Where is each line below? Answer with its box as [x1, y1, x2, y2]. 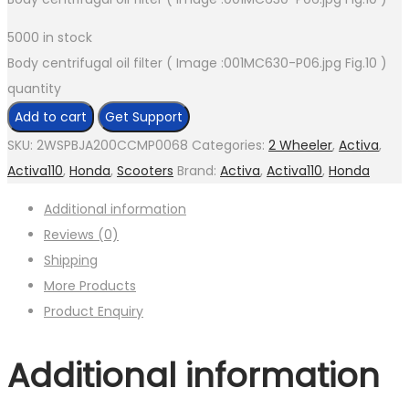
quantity [7, 79, 61, 99]
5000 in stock [7, 28, 92, 47]
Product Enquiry [44, 302, 143, 321]
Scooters [117, 162, 173, 181]
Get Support [105, 108, 183, 127]
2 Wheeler [268, 136, 332, 155]
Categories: [192, 136, 268, 155]
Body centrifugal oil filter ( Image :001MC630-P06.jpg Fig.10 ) [7, 54, 387, 73]
